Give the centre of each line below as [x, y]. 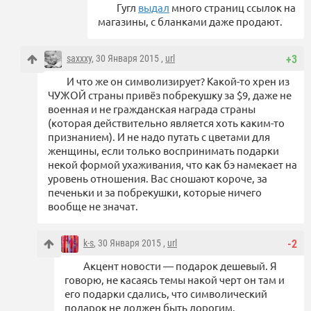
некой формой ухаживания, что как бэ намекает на [173, 164]
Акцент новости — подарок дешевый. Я [180, 265]
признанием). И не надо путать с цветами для [159, 136]
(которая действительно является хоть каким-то [166, 122]
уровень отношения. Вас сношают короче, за [158, 178]
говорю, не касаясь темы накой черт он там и [175, 279]
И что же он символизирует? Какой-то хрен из [178, 81]
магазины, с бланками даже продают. [190, 21]
